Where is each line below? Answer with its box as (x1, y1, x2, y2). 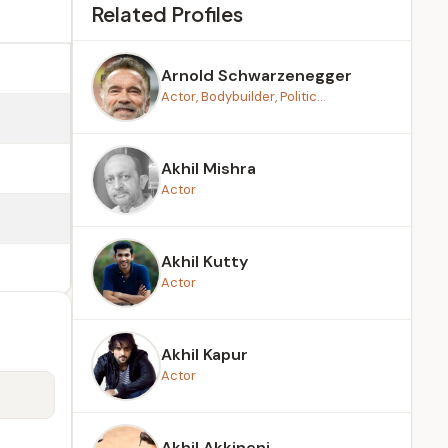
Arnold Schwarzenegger (161, 65, 352, 86)
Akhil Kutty (161, 251, 248, 272)
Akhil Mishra (161, 158, 256, 179)
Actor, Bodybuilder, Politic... (161, 88, 326, 105)
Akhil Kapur (161, 344, 248, 365)
